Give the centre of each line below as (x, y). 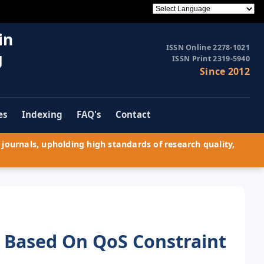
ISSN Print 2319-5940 (211, 59)
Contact (133, 115)
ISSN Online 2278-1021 (208, 48)
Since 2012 (225, 72)
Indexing (42, 115)
